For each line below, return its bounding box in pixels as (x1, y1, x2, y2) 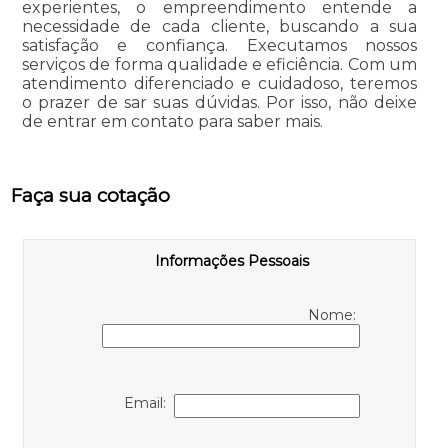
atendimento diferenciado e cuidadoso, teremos (21, 73, 418, 93)
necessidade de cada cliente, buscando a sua (21, 16, 418, 36)
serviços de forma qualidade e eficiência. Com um (21, 54, 418, 74)
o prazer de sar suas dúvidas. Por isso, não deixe (21, 92, 418, 112)
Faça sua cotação (10, 183, 170, 207)
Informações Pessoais (155, 251, 310, 270)
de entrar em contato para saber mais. (21, 111, 323, 131)
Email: (124, 393, 174, 412)
